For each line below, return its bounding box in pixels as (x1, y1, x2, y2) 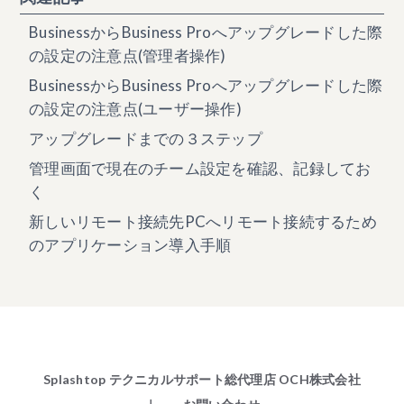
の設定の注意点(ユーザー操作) (29, 98, 242, 118)
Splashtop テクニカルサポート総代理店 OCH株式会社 (43, 372, 361, 387)
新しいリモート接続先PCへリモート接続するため (29, 211, 377, 231)
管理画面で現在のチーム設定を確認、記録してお (29, 158, 372, 178)
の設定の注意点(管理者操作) (29, 45, 226, 65)
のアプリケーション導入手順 (29, 234, 232, 254)
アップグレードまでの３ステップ (29, 128, 262, 148)
